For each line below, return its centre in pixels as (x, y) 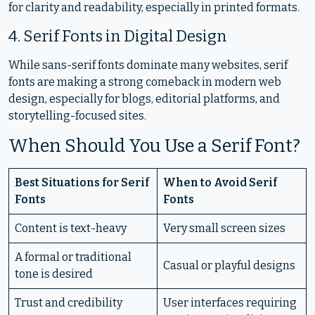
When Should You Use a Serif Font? (154, 146)
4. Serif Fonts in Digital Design (118, 36)
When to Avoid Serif (220, 182)
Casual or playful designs (229, 265)
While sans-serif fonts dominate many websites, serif (148, 65)
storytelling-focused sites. (77, 116)
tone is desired (54, 274)
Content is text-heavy (71, 228)
